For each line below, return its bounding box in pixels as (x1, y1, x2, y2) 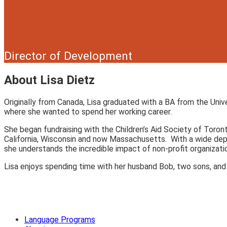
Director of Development (4, 49, 132, 63)
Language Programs (24, 214, 95, 224)
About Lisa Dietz (4, 72, 95, 87)
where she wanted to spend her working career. (4, 106, 172, 117)
